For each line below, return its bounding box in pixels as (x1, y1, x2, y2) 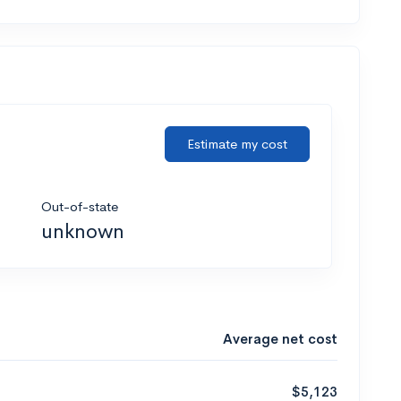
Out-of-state (41, 197, 118, 215)
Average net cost (223, 329, 337, 347)
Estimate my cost (187, 134, 287, 152)
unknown (41, 218, 124, 244)
